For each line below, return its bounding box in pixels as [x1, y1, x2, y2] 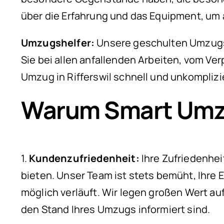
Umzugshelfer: [21, 35, 95, 49]
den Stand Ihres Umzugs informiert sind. [21, 202, 210, 216]
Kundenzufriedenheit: [29, 151, 139, 165]
